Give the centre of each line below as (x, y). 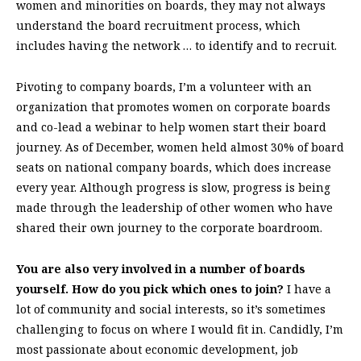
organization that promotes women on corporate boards (173, 106)
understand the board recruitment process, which (158, 25)
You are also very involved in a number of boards (161, 268)
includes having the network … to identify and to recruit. (176, 45)
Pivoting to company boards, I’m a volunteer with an (164, 86)
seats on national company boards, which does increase (174, 167)
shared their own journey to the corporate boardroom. (169, 227)
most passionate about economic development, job (157, 349)
